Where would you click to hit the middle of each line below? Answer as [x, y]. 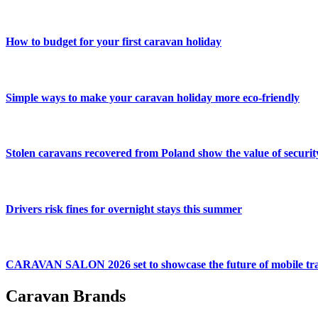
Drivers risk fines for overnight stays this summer [124, 209]
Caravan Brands [66, 296]
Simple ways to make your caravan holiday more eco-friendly [153, 97]
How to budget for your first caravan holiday [114, 42]
